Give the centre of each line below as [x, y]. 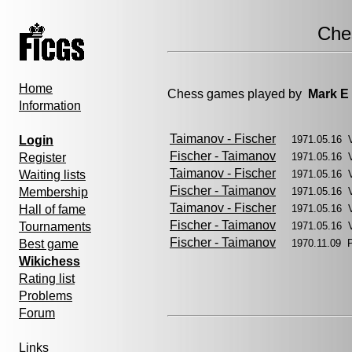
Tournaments [55, 227]
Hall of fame [52, 209]
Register [42, 158]
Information [50, 106]
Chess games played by [238, 94]
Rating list [47, 279]
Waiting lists [52, 175]
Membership [53, 192]
